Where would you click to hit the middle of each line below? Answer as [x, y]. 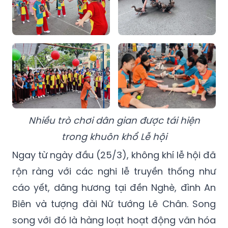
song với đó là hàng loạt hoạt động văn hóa [114, 220]
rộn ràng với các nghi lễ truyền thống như [114, 172]
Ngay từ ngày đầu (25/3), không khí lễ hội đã [114, 155]
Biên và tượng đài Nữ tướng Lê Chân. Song [114, 204]
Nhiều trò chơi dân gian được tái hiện [114, 121]
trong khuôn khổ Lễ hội [114, 137]
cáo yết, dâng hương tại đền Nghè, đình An [114, 188]
